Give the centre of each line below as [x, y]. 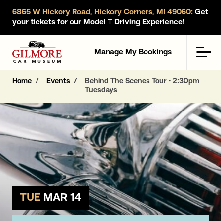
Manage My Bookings [133, 52]
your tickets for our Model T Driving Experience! [98, 22]
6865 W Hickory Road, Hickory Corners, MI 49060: [103, 12]
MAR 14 [62, 198]
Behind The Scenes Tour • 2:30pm [142, 82]
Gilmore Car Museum [49, 46]
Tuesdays [101, 91]
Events [58, 82]
